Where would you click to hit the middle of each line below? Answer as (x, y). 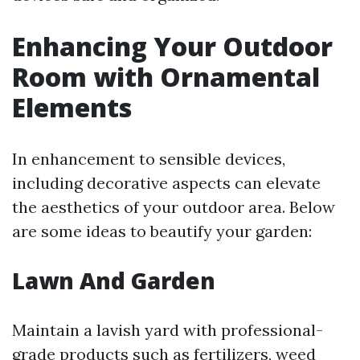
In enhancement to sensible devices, (149, 159)
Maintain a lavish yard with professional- (168, 330)
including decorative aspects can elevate (166, 183)
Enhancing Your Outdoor (172, 47)
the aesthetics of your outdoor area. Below (174, 207)
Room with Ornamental (166, 77)
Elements (72, 108)
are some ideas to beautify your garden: (162, 231)
